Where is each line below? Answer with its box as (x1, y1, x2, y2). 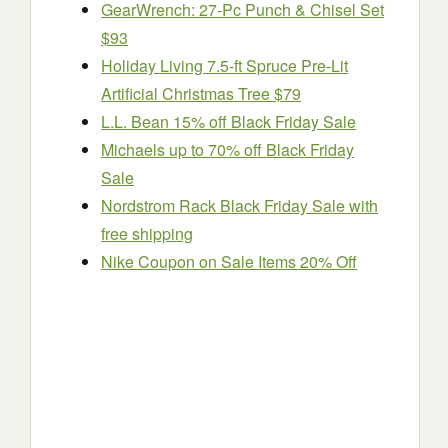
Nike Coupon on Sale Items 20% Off (101, 250, 357, 273)
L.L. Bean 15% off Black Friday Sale (101, 110, 356, 133)
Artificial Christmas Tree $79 (101, 82, 301, 105)
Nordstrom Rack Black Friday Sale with (101, 194, 378, 217)
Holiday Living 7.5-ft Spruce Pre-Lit (101, 54, 348, 77)
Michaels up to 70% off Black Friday (101, 138, 354, 161)
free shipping (101, 222, 193, 245)
